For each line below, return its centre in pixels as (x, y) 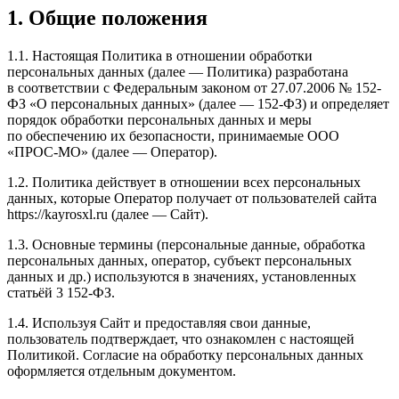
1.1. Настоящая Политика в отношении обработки (160, 55)
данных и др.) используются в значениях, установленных (182, 276)
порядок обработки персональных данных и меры (159, 119)
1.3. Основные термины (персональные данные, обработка (186, 244)
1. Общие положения (107, 17)
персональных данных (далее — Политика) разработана (178, 71)
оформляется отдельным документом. (122, 370)
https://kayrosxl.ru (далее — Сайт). (108, 214)
